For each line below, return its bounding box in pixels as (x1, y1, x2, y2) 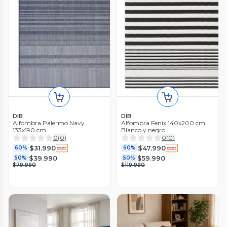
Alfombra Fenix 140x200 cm (121, 119, 205, 127)
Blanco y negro (121, 126, 165, 134)
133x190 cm (13, 126, 46, 134)
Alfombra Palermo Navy (13, 119, 85, 127)
